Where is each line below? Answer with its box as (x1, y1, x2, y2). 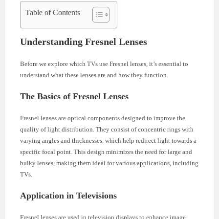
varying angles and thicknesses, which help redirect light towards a (20, 136, 197, 144)
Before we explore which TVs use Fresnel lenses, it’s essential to (20, 60, 189, 67)
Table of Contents (25, 8, 81, 17)
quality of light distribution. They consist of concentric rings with (20, 125, 194, 133)
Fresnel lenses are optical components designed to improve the (20, 114, 186, 122)
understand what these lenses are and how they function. (20, 71, 169, 79)
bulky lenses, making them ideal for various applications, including (20, 159, 199, 167)
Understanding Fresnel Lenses (20, 36, 148, 47)
